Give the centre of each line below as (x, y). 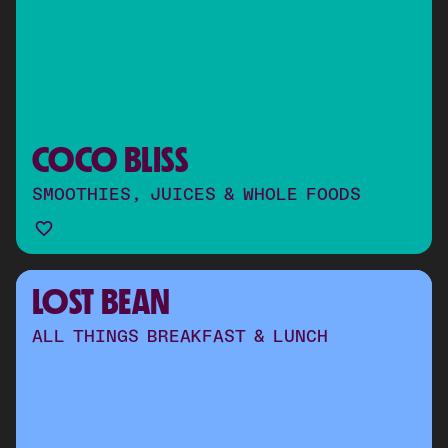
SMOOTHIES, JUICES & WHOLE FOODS (196, 195)
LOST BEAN (101, 301)
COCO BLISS (110, 159)
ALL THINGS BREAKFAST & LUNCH (180, 337)
